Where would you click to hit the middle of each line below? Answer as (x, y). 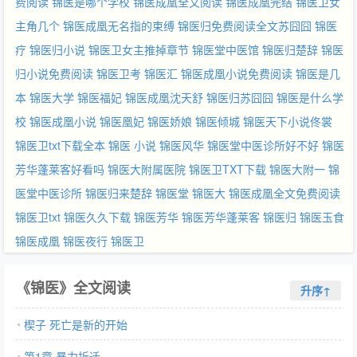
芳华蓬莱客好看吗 (60, 169)
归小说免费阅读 (54, 73)
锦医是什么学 (310, 97)
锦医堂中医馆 (226, 49)
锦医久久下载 (97, 217)
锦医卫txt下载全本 (60, 145)
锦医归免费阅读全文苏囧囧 (245, 25)
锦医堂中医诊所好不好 (263, 145)
